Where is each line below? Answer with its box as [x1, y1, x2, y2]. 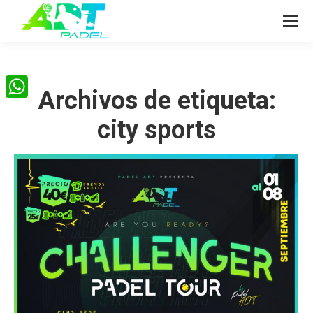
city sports [97, 115, 216, 145]
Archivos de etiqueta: [37, 86, 276, 115]
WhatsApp [6, 103, 53, 115]
